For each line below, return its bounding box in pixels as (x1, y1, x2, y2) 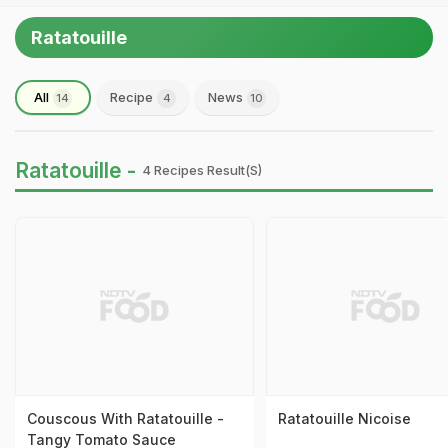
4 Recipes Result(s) (142, 162, 262, 178)
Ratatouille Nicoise (277, 410, 411, 428)
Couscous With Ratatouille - (27, 410, 224, 428)
